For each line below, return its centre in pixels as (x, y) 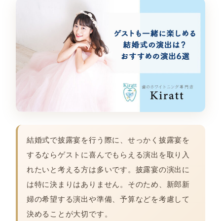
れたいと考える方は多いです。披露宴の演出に (108, 169)
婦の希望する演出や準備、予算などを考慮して (108, 199)
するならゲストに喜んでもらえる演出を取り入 (108, 154)
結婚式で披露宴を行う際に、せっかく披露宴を (108, 140)
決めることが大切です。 (69, 214)
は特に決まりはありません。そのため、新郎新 (108, 184)
